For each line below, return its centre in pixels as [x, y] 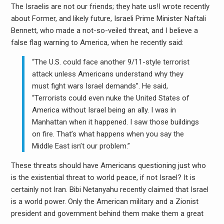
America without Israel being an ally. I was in [104, 110]
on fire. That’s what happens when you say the [108, 134]
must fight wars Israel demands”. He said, [100, 86]
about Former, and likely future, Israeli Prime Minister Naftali [108, 18]
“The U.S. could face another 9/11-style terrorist [111, 62]
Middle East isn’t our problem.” [81, 146]
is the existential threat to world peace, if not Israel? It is [103, 177]
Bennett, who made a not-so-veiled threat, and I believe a [104, 30]
